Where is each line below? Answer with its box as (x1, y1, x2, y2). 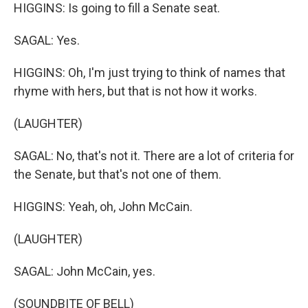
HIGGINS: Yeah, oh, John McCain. (14, 199, 192, 214)
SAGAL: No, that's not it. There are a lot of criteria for (14, 148, 294, 163)
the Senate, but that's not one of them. (14, 167, 221, 181)
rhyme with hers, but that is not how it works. (14, 84, 257, 98)
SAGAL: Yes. (14, 33, 80, 47)
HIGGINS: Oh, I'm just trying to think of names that (14, 65, 285, 80)
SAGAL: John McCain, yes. (14, 264, 155, 278)
